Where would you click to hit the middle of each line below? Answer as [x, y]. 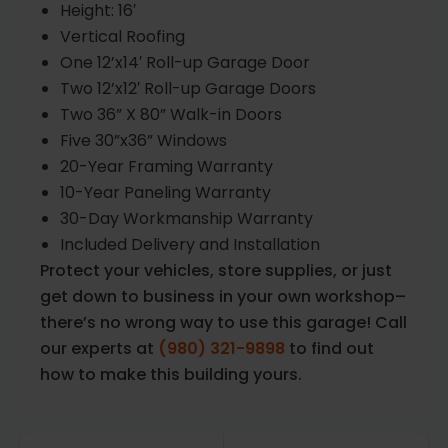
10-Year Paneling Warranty [165, 193]
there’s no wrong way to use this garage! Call [223, 323]
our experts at [99, 349]
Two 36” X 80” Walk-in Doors [171, 115]
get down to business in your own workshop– [223, 297]
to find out [329, 349]
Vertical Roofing [122, 37]
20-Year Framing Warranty [166, 167]
